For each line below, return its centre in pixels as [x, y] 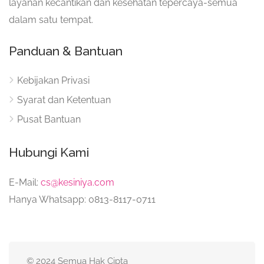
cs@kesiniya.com [77, 182]
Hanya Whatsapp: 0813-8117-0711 [82, 199]
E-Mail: [25, 182]
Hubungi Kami [49, 152]
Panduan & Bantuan [66, 51]
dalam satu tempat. [51, 19]
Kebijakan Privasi [53, 80]
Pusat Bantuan [49, 119]
